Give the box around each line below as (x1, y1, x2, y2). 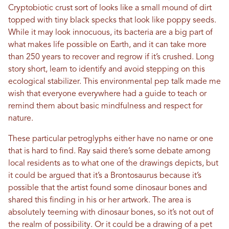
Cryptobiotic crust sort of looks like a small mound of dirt (8, 4, 212, 13)
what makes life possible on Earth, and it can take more (8, 41, 207, 50)
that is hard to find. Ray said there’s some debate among (8, 147, 211, 156)
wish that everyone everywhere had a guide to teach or (8, 90, 207, 99)
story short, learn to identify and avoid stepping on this (8, 65, 205, 74)
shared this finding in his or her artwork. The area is (8, 196, 191, 205)
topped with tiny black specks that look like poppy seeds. (8, 16, 216, 25)
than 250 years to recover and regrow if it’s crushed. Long (8, 53, 214, 62)
